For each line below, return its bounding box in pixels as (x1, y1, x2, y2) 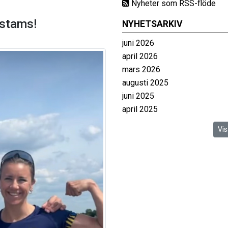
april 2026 (122, 51, 158, 61)
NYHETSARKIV (122, 19, 183, 29)
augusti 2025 (122, 78, 168, 88)
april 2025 (122, 104, 158, 114)
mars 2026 (122, 65, 160, 74)
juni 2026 (122, 38, 154, 48)
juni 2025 (122, 91, 154, 101)
